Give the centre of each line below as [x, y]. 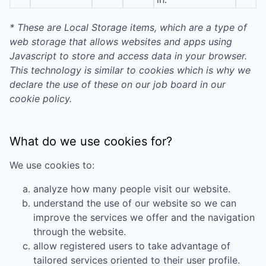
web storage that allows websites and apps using [121, 42]
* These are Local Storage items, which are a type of [128, 27]
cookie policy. [41, 99]
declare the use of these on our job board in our [118, 84]
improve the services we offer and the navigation [144, 217]
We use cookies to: [52, 165]
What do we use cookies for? [91, 141]
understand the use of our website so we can [135, 203]
